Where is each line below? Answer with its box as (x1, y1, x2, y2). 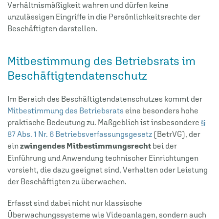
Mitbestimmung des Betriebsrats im (7, 54, 196, 67)
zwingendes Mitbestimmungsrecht (20, 141, 151, 151)
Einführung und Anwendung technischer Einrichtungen (7, 153, 198, 162)
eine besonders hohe (124, 106, 198, 115)
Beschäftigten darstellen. (7, 23, 97, 33)
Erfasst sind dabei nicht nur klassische (7, 198, 142, 207)
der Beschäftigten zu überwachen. (7, 176, 127, 186)
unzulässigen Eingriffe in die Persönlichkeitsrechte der (7, 12, 200, 21)
